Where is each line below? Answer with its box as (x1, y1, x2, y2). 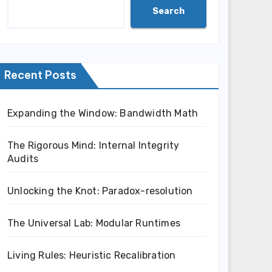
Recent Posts (4, 68, 76, 82)
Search (152, 5, 185, 16)
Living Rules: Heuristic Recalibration (7, 250, 176, 261)
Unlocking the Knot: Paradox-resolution (7, 185, 193, 197)
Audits (7, 153, 39, 165)
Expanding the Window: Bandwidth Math (7, 107, 199, 119)
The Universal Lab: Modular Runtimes (7, 217, 180, 229)
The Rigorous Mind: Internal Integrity (7, 140, 180, 151)
